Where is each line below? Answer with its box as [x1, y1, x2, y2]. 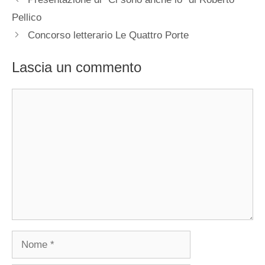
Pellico [12, 11, 41, 23]
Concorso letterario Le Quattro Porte [28, 29, 189, 41]
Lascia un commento [12, 59, 141, 76]
